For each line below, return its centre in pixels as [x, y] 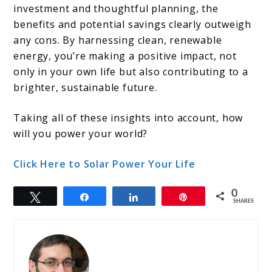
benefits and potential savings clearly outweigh [133, 24]
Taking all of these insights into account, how [128, 117]
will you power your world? [81, 133]
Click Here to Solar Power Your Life [104, 164]
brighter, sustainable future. [85, 87]
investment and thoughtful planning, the [116, 8]
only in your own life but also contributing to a [131, 71]
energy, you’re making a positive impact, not [125, 56]
